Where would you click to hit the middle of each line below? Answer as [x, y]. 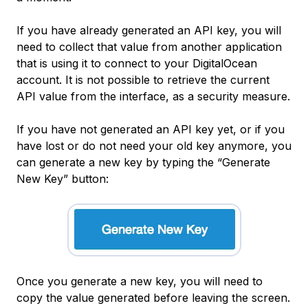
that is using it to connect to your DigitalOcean [137, 64]
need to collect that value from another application [149, 47]
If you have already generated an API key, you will [149, 31]
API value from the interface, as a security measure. [153, 97]
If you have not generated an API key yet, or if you [151, 130]
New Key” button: [63, 179]
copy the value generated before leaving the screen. [153, 298]
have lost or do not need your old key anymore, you [154, 146]
